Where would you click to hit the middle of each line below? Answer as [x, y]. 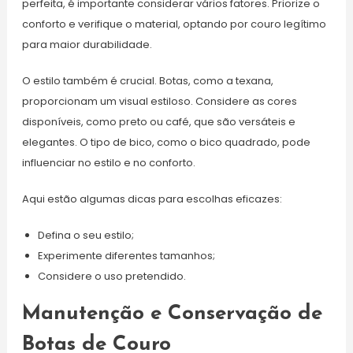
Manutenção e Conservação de [172, 314]
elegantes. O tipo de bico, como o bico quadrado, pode [166, 143]
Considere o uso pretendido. [111, 277]
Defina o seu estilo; [85, 236]
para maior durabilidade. [87, 45]
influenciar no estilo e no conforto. [108, 163]
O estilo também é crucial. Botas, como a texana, [147, 81]
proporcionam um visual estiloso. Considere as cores [159, 102]
